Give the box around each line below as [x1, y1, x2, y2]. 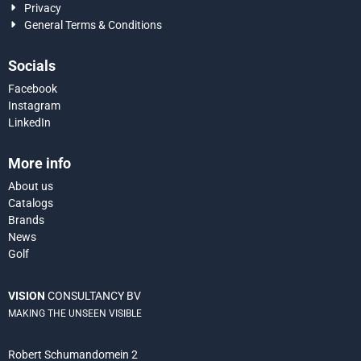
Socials [8, 56, 56, 74]
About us [8, 179, 53, 193]
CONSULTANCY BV [45, 288, 141, 302]
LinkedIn [8, 115, 51, 129]
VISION [8, 288, 45, 302]
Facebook [8, 81, 57, 95]
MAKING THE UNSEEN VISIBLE [8, 307, 142, 319]
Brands [8, 213, 44, 226]
